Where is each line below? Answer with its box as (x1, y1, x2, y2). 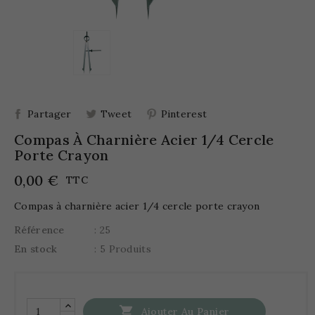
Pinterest (160, 107, 207, 120)
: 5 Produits (94, 242, 151, 255)
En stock (14, 242, 58, 255)
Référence (14, 223, 65, 236)
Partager (27, 107, 72, 120)
